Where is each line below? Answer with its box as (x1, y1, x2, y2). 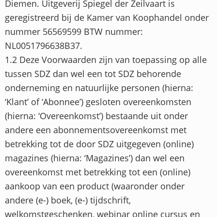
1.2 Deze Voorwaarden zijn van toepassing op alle (5, 54, 207, 65)
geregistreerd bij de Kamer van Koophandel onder (5, 12, 209, 23)
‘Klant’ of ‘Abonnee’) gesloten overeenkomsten (5, 96, 191, 108)
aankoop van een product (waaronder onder (5, 180, 185, 192)
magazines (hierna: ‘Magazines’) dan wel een (5, 152, 185, 164)
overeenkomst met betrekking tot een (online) (5, 166, 190, 178)
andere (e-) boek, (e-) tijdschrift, (5, 194, 131, 206)
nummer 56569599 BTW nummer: (5, 26, 143, 37)
